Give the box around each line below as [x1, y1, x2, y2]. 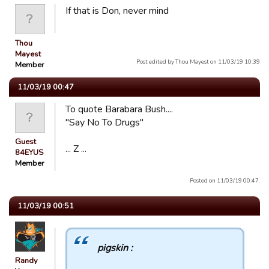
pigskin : [97, 241, 133, 255]
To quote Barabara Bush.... [65, 103, 173, 116]
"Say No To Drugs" [65, 116, 144, 129]
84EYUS [15, 147, 43, 158]
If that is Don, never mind [65, 4, 169, 17]
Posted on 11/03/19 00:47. [190, 177, 260, 184]
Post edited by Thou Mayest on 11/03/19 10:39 [136, 58, 260, 65]
